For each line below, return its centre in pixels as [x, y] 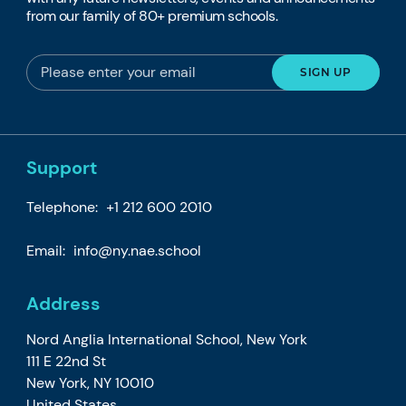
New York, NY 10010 [91, 382]
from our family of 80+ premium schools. [152, 15]
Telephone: [64, 207]
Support [62, 167]
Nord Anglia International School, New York [167, 339]
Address [64, 303]
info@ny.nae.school [138, 250]
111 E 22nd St [67, 361]
